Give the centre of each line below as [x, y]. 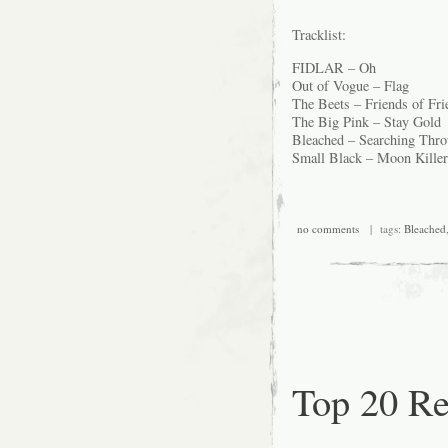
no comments [327, 229]
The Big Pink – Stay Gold [366, 121]
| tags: [381, 229]
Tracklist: [319, 35]
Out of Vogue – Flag [350, 85]
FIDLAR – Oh [334, 67]
